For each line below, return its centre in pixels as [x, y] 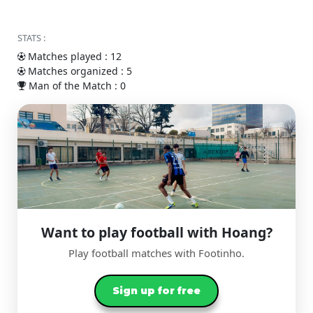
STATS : [31, 38]
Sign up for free [156, 290]
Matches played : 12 [73, 56]
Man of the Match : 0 [76, 86]
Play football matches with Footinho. [156, 253]
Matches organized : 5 [79, 71]
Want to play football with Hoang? [156, 232]
